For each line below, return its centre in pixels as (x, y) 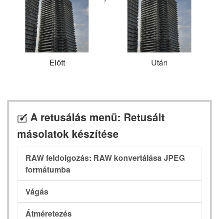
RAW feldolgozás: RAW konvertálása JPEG (105, 158)
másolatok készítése (68, 133)
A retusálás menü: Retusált (96, 117)
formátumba (48, 170)
